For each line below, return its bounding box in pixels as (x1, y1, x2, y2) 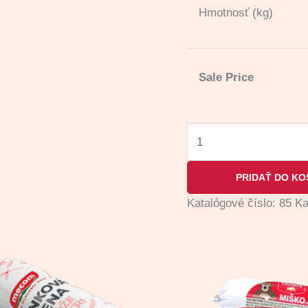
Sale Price (199, 70, 254, 84)
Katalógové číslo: (187, 196, 279, 210)
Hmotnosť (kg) (199, 6, 273, 20)
